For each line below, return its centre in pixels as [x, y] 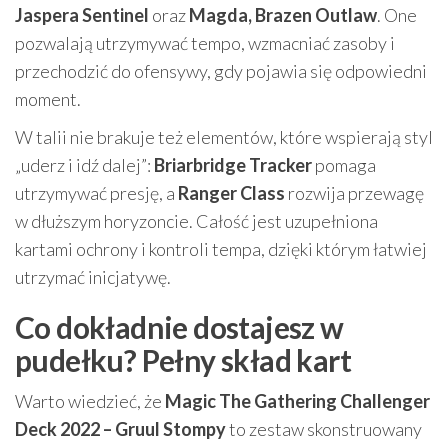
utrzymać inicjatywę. [93, 277]
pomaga [344, 165]
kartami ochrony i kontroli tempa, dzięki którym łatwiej [221, 249]
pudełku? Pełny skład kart [183, 360]
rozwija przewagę [354, 193]
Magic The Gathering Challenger [297, 401]
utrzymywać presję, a [96, 193]
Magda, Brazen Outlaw [283, 15]
